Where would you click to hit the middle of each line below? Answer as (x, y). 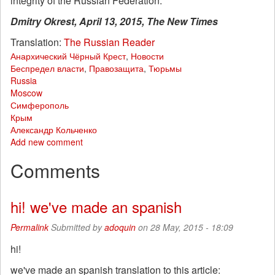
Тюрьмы (165, 68)
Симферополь (40, 105)
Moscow (26, 93)
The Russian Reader (109, 42)
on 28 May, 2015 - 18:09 (184, 227)
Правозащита (116, 68)
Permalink (29, 227)
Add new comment (47, 142)
